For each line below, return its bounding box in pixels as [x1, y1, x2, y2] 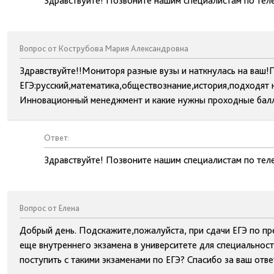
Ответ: [44, 133, 70, 143]
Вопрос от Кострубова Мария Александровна [20, 43, 188, 53]
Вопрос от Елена [20, 203, 80, 213]
